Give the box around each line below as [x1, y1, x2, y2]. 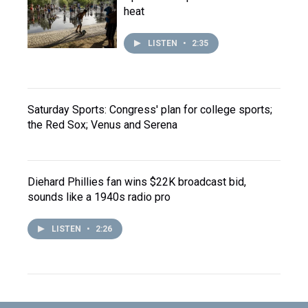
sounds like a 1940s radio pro [27, 190, 170, 203]
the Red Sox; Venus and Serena [27, 118, 177, 131]
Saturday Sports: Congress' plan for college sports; [27, 103, 272, 116]
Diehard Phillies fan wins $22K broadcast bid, [27, 175, 246, 188]
